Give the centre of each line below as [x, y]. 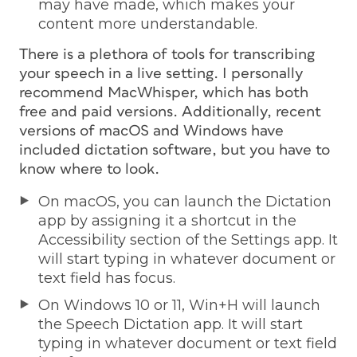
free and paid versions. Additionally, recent [170, 112]
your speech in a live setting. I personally [161, 73]
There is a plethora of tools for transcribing [167, 54]
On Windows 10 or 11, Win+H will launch [179, 305]
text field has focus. [107, 278]
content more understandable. [148, 24]
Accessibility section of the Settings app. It [188, 239]
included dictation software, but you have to [175, 150]
